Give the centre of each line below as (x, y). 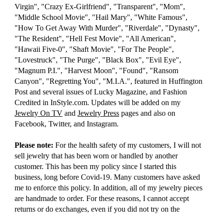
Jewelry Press (98, 113)
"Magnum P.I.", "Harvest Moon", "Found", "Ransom (96, 71)
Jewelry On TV (39, 113)
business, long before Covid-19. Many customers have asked (107, 177)
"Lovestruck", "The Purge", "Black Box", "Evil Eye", (98, 60)
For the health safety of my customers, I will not (127, 145)
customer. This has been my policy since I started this (95, 167)
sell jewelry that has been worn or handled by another (96, 156)
